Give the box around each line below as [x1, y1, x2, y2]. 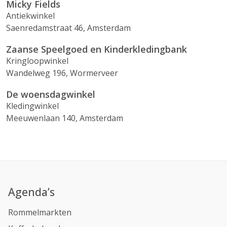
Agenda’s [8, 184, 55, 199]
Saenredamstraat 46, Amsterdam [6, 22, 131, 33]
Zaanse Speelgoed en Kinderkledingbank [6, 43, 187, 55]
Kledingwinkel [6, 100, 59, 111]
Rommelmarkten [8, 207, 71, 218]
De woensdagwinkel [6, 88, 95, 100]
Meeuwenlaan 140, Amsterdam [6, 112, 123, 124]
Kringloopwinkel [6, 55, 68, 66]
